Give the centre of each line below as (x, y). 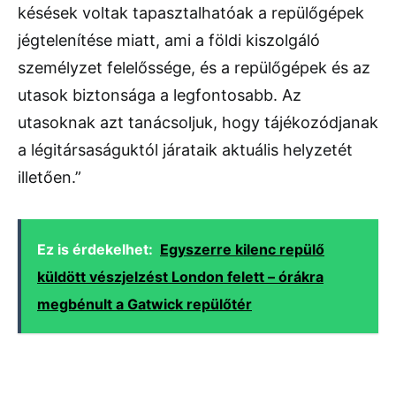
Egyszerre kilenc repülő (242, 249)
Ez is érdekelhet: (95, 249)
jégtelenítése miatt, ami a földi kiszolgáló (169, 40)
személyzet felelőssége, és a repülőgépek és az (194, 68)
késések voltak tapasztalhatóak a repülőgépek (191, 13)
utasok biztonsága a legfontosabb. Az (160, 95)
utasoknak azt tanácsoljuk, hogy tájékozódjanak (198, 122)
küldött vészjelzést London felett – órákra (180, 277)
